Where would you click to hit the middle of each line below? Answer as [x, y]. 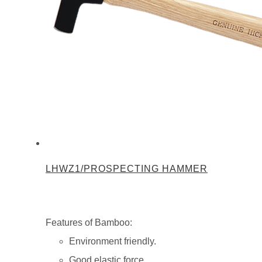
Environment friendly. [113, 242]
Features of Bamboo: [89, 223]
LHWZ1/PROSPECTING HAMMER [127, 169]
